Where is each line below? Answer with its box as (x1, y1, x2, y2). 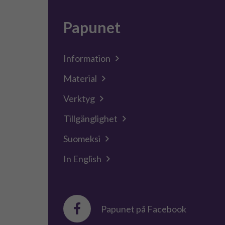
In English (63, 153, 101, 164)
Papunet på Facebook (101, 203, 186, 214)
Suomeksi (63, 133, 100, 144)
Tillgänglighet (63, 113, 118, 124)
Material (63, 73, 97, 84)
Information (63, 53, 110, 64)
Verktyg (63, 93, 95, 104)
